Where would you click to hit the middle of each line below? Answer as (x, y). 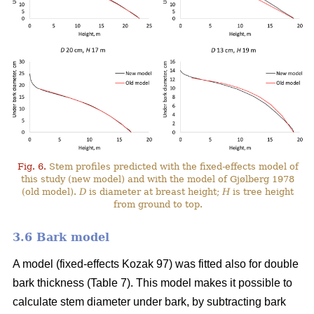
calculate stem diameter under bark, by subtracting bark (149, 301)
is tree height (262, 191)
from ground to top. (158, 204)
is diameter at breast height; (155, 191)
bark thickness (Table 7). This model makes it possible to (152, 282)
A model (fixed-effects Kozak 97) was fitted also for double (156, 264)
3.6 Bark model (61, 237)
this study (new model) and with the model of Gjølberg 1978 (158, 179)
